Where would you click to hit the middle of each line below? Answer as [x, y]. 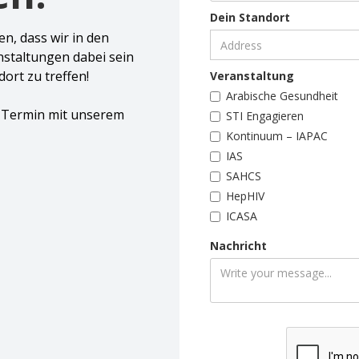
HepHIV [245, 196]
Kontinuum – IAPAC [277, 136]
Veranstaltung [252, 76]
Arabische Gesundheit [282, 96]
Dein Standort [250, 17]
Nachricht [238, 246]
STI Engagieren [265, 116]
